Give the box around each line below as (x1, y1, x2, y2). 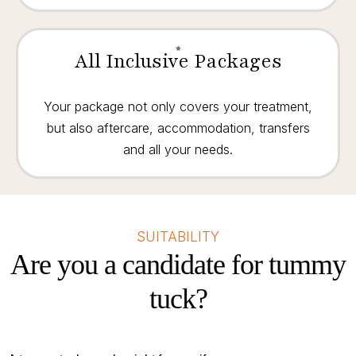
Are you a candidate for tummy (10, 249, 346, 281)
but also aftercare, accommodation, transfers (46, 120, 310, 136)
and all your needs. (123, 141, 233, 157)
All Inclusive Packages (74, 48, 282, 74)
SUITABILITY (137, 229, 219, 245)
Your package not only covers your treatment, (44, 99, 312, 114)
